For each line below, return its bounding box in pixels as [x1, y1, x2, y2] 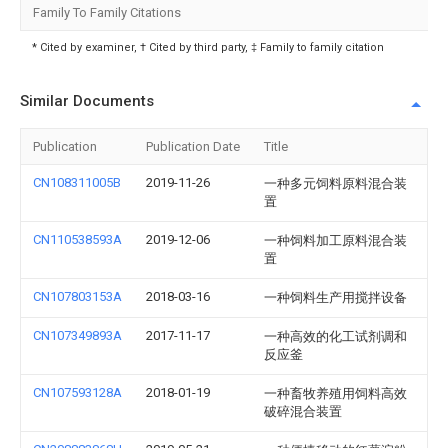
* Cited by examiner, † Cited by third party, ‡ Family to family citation [32, 41, 384, 54]
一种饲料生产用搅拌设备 [264, 290, 407, 305]
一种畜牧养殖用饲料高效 [264, 386, 407, 401]
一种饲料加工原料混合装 [264, 233, 407, 248]
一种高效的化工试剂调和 [264, 329, 407, 344]
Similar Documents [20, 92, 154, 110]
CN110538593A [33, 232, 122, 247]
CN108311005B [33, 175, 121, 190]
